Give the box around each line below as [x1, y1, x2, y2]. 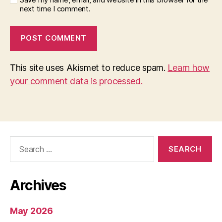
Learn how [167, 62, 210, 73]
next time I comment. [20, 3, 91, 13]
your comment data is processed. [10, 75, 143, 86]
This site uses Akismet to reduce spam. [10, 62, 168, 73]
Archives [10, 176, 66, 194]
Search [5, 135, 33, 146]
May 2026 [10, 205, 53, 216]
